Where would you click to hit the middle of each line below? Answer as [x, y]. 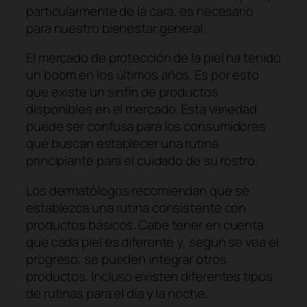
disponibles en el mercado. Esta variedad [142, 109]
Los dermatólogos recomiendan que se [138, 190]
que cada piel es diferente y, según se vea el [152, 242]
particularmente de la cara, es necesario [140, 11]
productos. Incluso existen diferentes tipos [149, 276]
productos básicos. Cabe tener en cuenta [145, 224]
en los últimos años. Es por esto [168, 75]
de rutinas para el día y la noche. [118, 293]
